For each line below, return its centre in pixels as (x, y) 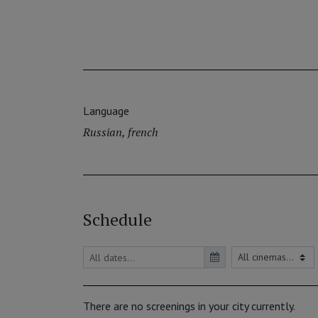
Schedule (117, 220)
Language (106, 111)
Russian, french (121, 132)
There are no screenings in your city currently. (189, 306)
